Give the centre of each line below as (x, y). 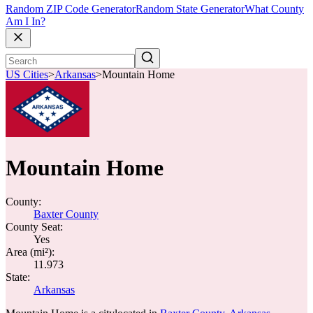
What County (274, 9)
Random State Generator (190, 9)
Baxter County (66, 214)
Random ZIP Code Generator (71, 9)
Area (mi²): (30, 252)
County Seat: (34, 227)
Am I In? (26, 22)
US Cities (27, 75)
